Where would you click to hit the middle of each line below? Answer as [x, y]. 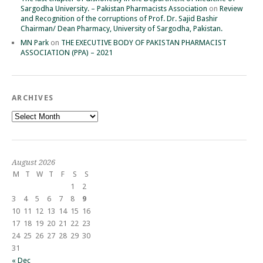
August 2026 [33, 162]
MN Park [35, 42]
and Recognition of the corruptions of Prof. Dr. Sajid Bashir [119, 18]
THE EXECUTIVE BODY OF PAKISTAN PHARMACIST [144, 42]
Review [231, 8]
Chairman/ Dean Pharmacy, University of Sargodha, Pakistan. [122, 28]
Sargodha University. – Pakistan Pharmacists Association [114, 8]
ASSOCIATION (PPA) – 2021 [67, 52]
